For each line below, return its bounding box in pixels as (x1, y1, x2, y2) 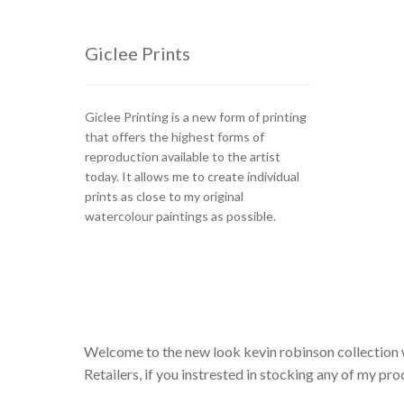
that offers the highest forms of (84, 129, 264, 145)
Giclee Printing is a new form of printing (84, 109, 307, 125)
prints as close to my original (84, 188, 243, 205)
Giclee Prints (84, 41, 190, 64)
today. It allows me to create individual (84, 169, 299, 185)
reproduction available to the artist (84, 149, 280, 165)
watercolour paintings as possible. (84, 208, 276, 225)
